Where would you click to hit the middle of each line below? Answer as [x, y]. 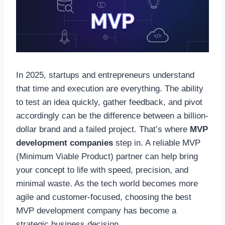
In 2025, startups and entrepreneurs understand [105, 75]
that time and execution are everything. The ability [110, 89]
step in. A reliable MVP [157, 143]
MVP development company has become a [96, 211]
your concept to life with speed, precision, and [102, 170]
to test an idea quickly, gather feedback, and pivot [109, 102]
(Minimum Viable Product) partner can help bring [107, 157]
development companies [65, 143]
